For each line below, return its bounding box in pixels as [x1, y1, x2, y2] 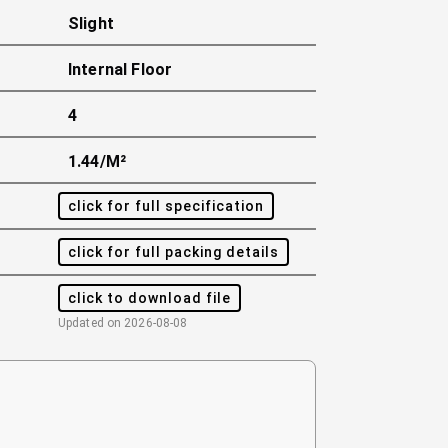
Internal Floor [68, 60, 173, 79]
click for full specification [68, 197, 264, 214]
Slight [68, 14, 114, 33]
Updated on [58, 316, 125, 330]
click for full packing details [68, 243, 279, 260]
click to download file [68, 289, 231, 306]
